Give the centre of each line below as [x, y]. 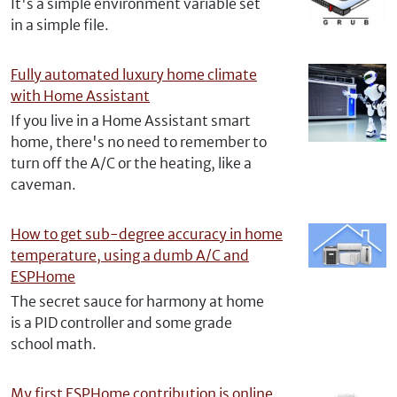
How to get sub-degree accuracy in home [147, 234]
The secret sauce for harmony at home [137, 301]
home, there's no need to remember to [139, 142]
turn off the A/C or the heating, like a [131, 163]
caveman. [43, 184]
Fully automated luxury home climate [134, 74]
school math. [54, 344]
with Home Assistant [80, 96]
